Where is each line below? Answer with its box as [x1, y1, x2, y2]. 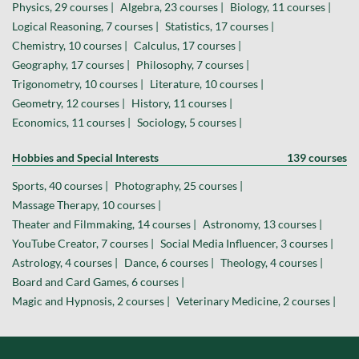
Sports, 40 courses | [12, 179, 108, 193]
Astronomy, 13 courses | [203, 217, 322, 232]
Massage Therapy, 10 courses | [12, 198, 161, 212]
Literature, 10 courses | [150, 77, 264, 91]
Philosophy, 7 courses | [136, 58, 249, 72]
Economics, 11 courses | [12, 115, 131, 130]
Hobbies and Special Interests [12, 151, 159, 165]
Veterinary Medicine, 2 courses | [176, 294, 336, 309]
